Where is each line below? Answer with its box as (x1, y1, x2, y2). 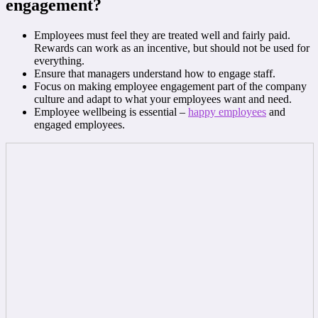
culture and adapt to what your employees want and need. (34, 93, 292, 106)
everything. (34, 55, 84, 67)
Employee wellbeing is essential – (34, 106, 188, 119)
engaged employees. (34, 119, 125, 131)
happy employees (188, 106, 266, 119)
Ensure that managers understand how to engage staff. (34, 67, 275, 80)
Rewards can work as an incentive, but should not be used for (34, 42, 309, 55)
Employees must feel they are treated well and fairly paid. (34, 29, 290, 42)
